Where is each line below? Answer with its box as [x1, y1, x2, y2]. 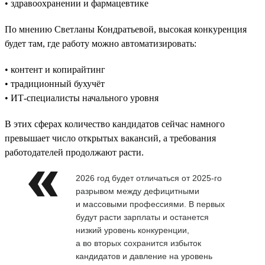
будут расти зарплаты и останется [76, 212, 209, 222]
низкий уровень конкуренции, [76, 225, 189, 235]
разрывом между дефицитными [76, 186, 199, 196]
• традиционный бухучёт [5, 78, 105, 89]
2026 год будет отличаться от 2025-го [76, 173, 222, 183]
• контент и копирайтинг [5, 64, 105, 75]
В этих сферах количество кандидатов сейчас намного [5, 118, 225, 129]
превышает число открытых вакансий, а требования [5, 132, 216, 143]
